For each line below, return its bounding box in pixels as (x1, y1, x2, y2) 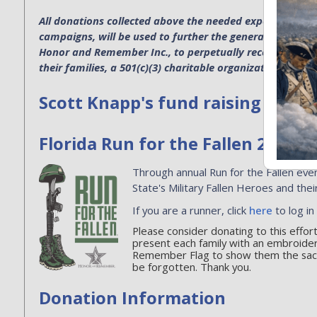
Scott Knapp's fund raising (38, 90, 261, 114)
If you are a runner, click (132, 202, 250, 217)
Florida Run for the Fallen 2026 (38, 131, 296, 155)
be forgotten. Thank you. (132, 259, 252, 274)
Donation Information (38, 285, 226, 309)
